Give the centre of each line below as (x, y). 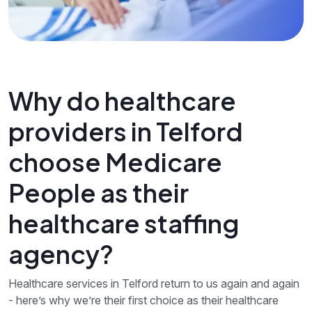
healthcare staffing (124, 224)
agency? (61, 254)
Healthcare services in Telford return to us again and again (154, 284)
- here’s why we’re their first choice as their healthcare (143, 301)
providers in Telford (126, 132)
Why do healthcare (122, 101)
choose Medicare (115, 162)
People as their (99, 193)
